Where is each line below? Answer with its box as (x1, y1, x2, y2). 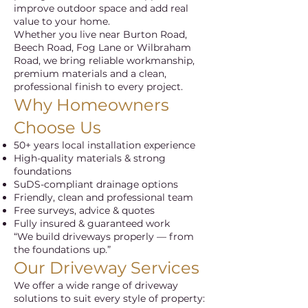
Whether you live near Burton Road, (14, 28, 187, 41)
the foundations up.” (14, 243, 111, 256)
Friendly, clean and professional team (14, 191, 193, 203)
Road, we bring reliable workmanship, (14, 54, 195, 67)
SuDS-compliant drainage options (14, 178, 178, 190)
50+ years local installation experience (14, 139, 195, 151)
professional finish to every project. (14, 80, 183, 93)
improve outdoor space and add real (14, 2, 188, 14)
